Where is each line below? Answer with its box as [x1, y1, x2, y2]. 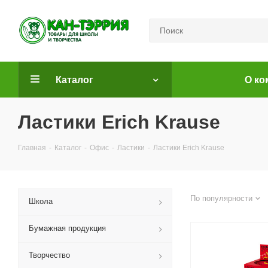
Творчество [29, 251, 70, 260]
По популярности [190, 194, 252, 203]
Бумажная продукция [29, 224, 106, 233]
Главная [18, 144, 46, 152]
